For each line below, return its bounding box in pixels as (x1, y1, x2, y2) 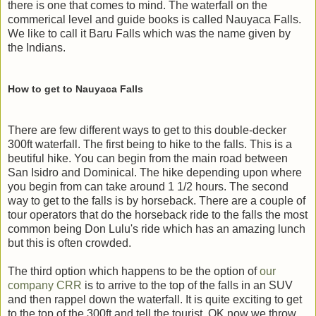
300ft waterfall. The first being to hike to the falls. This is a (8, 138, 292, 151)
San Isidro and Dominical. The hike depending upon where (8, 166, 302, 179)
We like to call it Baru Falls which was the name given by (8, 28, 291, 40)
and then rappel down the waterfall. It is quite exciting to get (8, 293, 302, 306)
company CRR (8, 279, 82, 292)
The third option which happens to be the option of (8, 265, 260, 278)
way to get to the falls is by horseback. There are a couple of (8, 195, 305, 207)
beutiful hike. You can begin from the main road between (8, 152, 288, 165)
